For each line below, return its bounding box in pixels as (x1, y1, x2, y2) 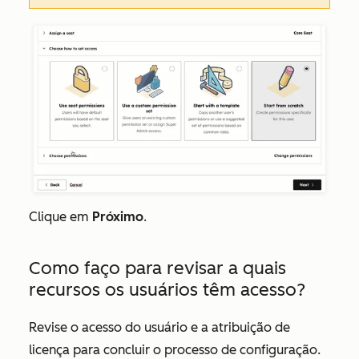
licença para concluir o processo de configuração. (29, 341, 321, 357)
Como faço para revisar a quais (29, 256, 286, 279)
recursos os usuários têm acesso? (29, 278, 305, 301)
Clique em (29, 208, 92, 224)
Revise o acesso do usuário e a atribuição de (29, 319, 290, 335)
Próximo (92, 208, 143, 224)
